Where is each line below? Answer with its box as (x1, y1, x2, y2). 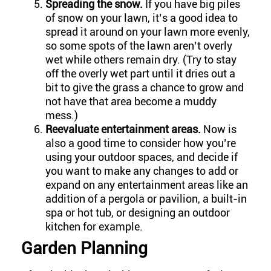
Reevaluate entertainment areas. (45, 123, 201, 136)
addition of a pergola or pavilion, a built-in (45, 192, 247, 206)
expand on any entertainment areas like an (45, 178, 248, 192)
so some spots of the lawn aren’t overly (45, 39, 232, 53)
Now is (201, 123, 237, 136)
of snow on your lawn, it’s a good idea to (45, 11, 238, 25)
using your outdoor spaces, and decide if (45, 151, 238, 164)
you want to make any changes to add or (45, 165, 238, 178)
